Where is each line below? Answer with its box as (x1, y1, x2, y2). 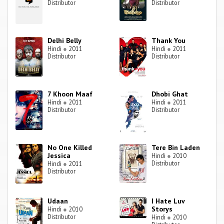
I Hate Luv (151, 196, 185, 206)
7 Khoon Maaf (47, 89, 93, 99)
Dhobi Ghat (151, 89, 188, 99)
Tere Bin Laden (151, 143, 200, 152)
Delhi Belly (47, 36, 82, 45)
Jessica (47, 151, 71, 160)
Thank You (151, 36, 186, 45)
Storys (151, 204, 173, 214)
